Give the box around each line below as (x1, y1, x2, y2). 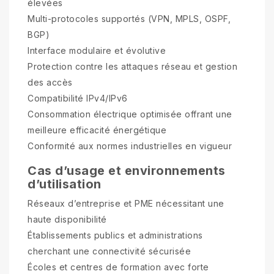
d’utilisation (28, 176, 102, 191)
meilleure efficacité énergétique (28, 124, 166, 135)
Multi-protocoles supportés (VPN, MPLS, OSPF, (28, 13, 231, 24)
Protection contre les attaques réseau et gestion (28, 61, 237, 72)
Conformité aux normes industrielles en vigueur (28, 140, 232, 151)
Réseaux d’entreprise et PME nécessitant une (28, 198, 224, 209)
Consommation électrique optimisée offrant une (28, 108, 232, 119)
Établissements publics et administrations (28, 229, 203, 240)
